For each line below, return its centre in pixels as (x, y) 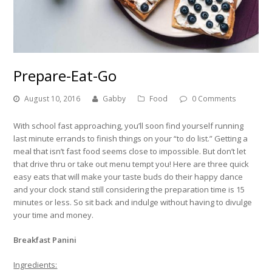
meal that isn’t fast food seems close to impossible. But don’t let (130, 151)
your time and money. (54, 215)
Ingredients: (36, 265)
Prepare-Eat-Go (65, 76)
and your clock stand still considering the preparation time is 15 (129, 190)
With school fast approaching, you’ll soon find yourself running (129, 126)
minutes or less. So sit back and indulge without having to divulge (133, 202)
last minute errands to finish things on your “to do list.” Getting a (131, 139)
